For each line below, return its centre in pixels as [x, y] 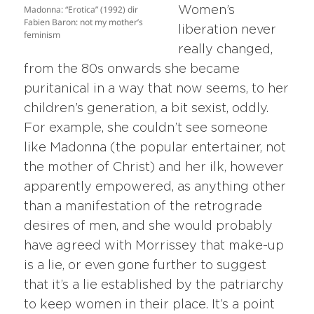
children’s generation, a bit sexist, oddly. [146, 109]
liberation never [227, 30]
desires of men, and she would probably [149, 227]
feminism [42, 35]
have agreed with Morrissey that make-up [154, 246]
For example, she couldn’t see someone [146, 129]
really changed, [226, 50]
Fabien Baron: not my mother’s [84, 22]
